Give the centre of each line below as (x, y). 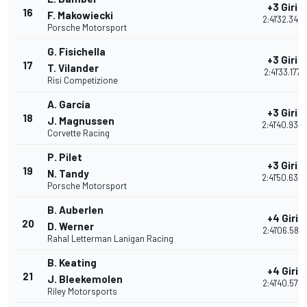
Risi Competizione (83, 81)
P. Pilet (65, 157)
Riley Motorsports (82, 292)
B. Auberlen (75, 210)
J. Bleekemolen (85, 279)
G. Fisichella (76, 52)
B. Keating (72, 263)
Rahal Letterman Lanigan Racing (110, 239)
